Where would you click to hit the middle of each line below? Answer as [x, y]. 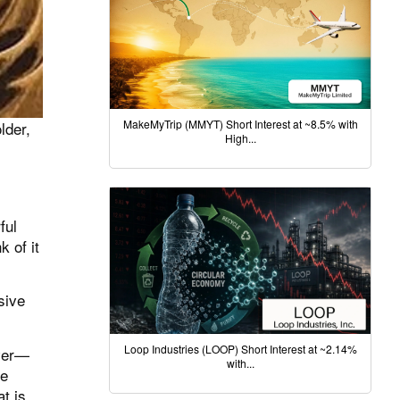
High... [240, 137]
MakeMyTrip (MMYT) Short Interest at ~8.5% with [240, 123]
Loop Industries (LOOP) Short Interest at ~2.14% [240, 349]
